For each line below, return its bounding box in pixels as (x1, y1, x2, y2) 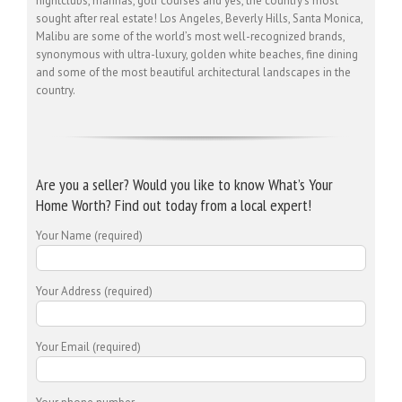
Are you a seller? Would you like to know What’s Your (36, 173, 333, 195)
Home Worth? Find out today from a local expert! (36, 194, 311, 215)
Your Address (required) (36, 283, 153, 299)
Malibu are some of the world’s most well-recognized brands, (36, 28, 345, 44)
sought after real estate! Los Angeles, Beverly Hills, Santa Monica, (36, 10, 363, 26)
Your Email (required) (36, 338, 141, 354)
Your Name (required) (36, 227, 143, 243)
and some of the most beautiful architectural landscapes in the (36, 64, 351, 80)
